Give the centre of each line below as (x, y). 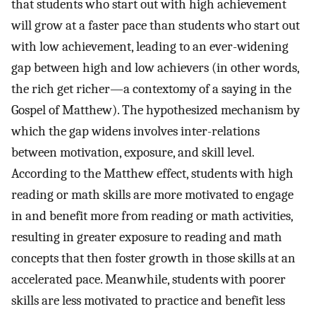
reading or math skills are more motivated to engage (152, 194)
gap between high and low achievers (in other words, (155, 67)
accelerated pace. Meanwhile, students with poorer (148, 279)
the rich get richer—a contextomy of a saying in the (151, 89)
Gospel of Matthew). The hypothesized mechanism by (156, 110)
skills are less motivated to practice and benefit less (148, 300)
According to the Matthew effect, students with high (152, 173)
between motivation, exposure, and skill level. (133, 152)
